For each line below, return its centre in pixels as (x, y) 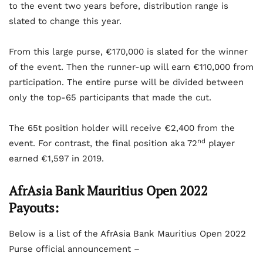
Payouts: (34, 208)
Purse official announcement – (74, 249)
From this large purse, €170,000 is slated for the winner (128, 52)
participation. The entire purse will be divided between (126, 82)
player (220, 144)
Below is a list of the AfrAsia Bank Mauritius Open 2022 (127, 234)
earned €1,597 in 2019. (56, 159)
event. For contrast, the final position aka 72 (103, 144)
